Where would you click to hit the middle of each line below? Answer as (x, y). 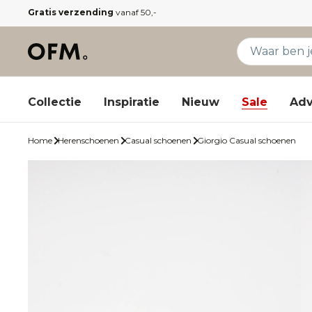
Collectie (55, 102)
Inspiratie (132, 102)
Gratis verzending (71, 12)
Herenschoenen (88, 140)
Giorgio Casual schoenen (247, 140)
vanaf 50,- (135, 12)
